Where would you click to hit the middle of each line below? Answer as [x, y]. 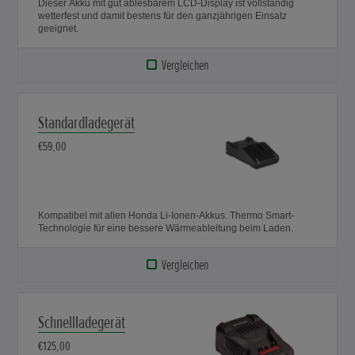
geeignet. [59, 28]
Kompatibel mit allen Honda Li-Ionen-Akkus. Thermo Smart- [166, 215]
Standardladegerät [87, 123]
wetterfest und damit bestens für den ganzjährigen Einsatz [163, 15]
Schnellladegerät [82, 323]
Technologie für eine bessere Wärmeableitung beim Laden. [166, 228]
